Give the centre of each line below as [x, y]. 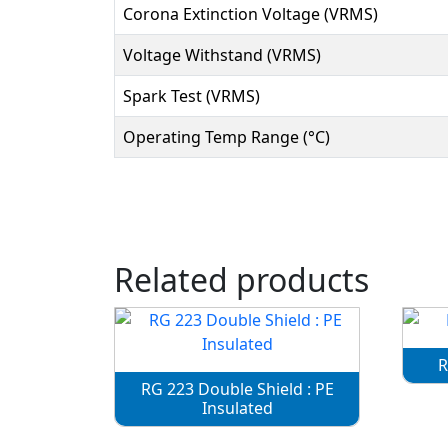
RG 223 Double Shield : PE [237, 389]
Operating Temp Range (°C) [226, 137]
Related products [241, 280]
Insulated [237, 408]
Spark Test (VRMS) [191, 96]
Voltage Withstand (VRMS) [222, 55]
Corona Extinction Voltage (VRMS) [250, 14]
